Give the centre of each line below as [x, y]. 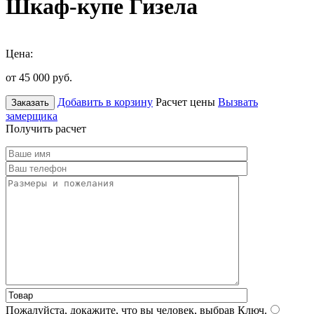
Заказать [30, 102]
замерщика [32, 116]
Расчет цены [185, 102]
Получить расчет [46, 128]
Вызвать [238, 102]
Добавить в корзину [105, 102]
